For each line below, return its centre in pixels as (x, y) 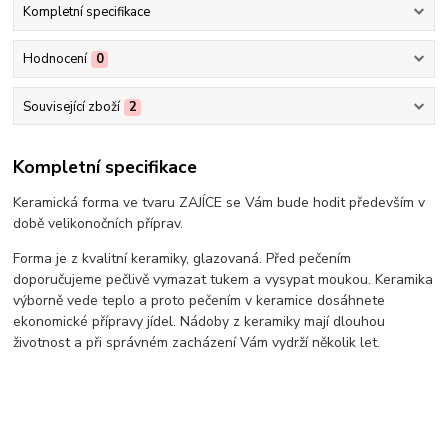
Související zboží (71, 106)
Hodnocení (54, 59)
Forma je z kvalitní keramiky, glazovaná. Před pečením (182, 259)
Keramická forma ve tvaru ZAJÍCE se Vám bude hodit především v (219, 203)
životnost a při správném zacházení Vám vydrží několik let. (197, 343)
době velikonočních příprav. (98, 224)
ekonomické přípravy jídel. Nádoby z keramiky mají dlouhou (199, 322)
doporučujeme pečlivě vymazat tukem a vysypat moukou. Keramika (223, 280)
